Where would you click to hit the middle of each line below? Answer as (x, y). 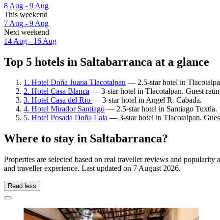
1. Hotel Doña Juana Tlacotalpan (75, 82)
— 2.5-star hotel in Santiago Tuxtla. (161, 109)
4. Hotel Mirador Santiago (64, 109)
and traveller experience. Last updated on (69, 168)
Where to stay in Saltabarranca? (86, 139)
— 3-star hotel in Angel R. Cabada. (147, 100)
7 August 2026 (156, 168)
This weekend (26, 14)
